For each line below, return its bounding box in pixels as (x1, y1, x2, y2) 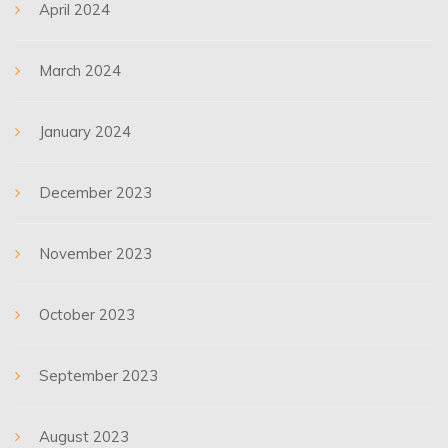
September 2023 (39, 366, 158, 385)
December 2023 (39, 183, 152, 202)
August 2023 (39, 427, 129, 446)
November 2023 (39, 244, 152, 263)
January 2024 (39, 122, 131, 141)
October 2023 (39, 305, 135, 324)
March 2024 (39, 61, 121, 80)
